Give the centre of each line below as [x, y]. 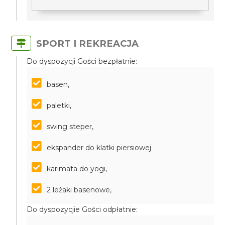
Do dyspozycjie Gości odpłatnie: [82, 209]
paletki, [59, 105]
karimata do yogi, [77, 169]
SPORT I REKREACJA [88, 43]
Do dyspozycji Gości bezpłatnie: [82, 61]
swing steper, [70, 127]
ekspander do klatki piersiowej [99, 148]
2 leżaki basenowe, [79, 190]
